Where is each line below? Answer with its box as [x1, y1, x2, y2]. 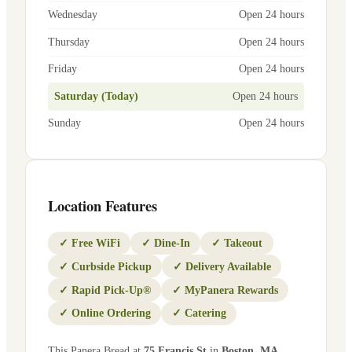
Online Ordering [71, 307, 151, 320]
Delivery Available [185, 260, 271, 273]
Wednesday [48, 9, 97, 21]
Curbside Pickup [71, 260, 152, 273]
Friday [48, 63, 77, 75]
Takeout [223, 236, 262, 249]
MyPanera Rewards [184, 284, 278, 296]
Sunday [48, 117, 81, 130]
